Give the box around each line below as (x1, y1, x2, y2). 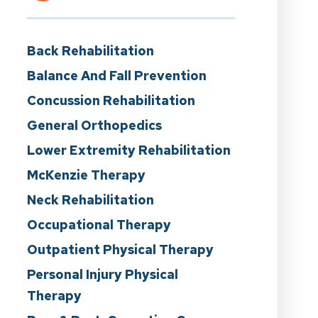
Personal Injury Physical (26, 266, 178, 283)
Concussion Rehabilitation (26, 92, 195, 109)
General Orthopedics (26, 117, 162, 134)
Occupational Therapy (26, 216, 171, 234)
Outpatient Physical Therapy (26, 241, 214, 258)
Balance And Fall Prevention (26, 67, 207, 84)
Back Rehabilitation (26, 43, 154, 60)
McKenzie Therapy (26, 167, 146, 184)
